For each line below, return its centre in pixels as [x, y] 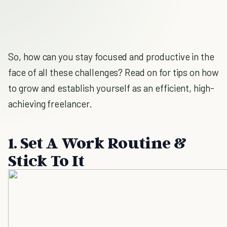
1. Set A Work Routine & [97, 142]
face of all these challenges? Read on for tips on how [113, 72]
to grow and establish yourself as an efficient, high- [111, 88]
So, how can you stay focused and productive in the [111, 56]
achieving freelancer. [50, 104]
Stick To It [46, 160]
